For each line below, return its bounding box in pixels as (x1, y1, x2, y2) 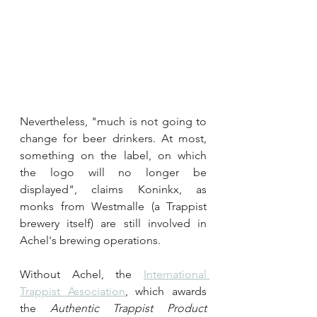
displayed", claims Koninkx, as (20, 182, 207, 196)
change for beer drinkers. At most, (20, 131, 207, 145)
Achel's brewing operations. (20, 233, 161, 247)
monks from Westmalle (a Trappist (20, 199, 207, 213)
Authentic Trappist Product (50, 301, 207, 315)
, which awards (125, 284, 207, 298)
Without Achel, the (20, 267, 144, 281)
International (144, 267, 207, 281)
